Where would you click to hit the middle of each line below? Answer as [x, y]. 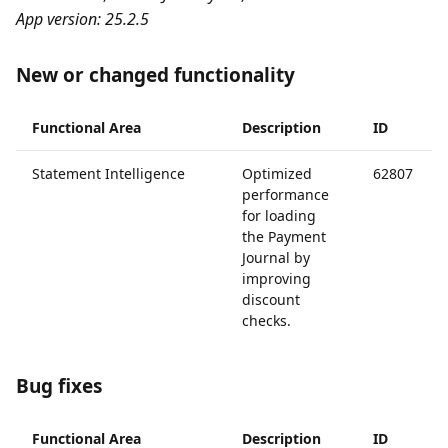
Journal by [276, 257]
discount [271, 299]
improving [276, 278]
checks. [266, 320]
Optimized [277, 173]
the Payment [284, 236]
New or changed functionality [155, 75]
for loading [279, 215]
